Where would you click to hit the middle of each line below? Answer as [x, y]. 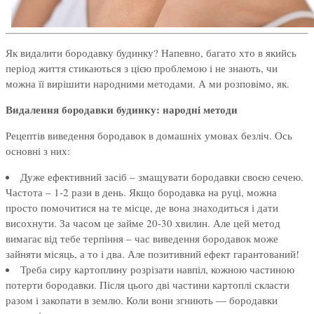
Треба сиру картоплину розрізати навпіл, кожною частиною [157, 269]
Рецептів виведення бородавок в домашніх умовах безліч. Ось [149, 136]
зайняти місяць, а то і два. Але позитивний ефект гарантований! [152, 254]
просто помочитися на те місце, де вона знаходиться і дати [142, 208]
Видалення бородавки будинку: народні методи [122, 110]
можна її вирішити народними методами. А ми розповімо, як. [148, 84]
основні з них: [38, 151]
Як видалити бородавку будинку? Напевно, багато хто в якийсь [151, 53]
